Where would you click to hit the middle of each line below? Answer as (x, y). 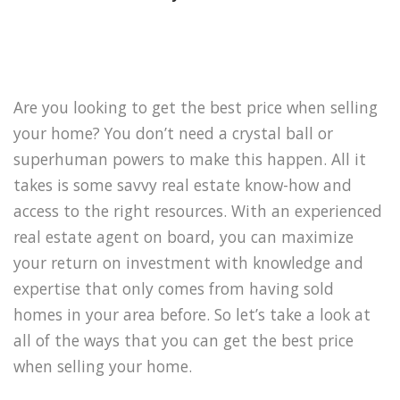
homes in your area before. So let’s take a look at (192, 314)
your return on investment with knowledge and (188, 262)
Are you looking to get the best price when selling (196, 107)
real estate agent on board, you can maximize (183, 236)
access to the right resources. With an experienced (198, 210)
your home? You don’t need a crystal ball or (173, 133)
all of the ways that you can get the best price (183, 340)
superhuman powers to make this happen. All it (190, 158)
